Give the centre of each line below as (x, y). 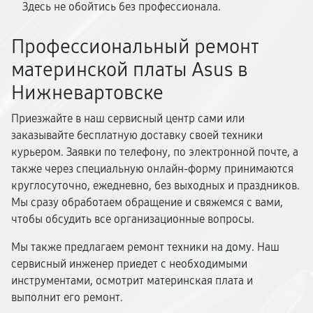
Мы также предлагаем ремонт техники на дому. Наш (145, 247)
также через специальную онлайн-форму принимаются (152, 169)
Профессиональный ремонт (135, 47)
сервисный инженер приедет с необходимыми (129, 264)
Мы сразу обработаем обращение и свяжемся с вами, (147, 202)
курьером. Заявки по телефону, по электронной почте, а (155, 152)
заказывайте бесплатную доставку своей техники (137, 135)
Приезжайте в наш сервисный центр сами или (128, 118)
